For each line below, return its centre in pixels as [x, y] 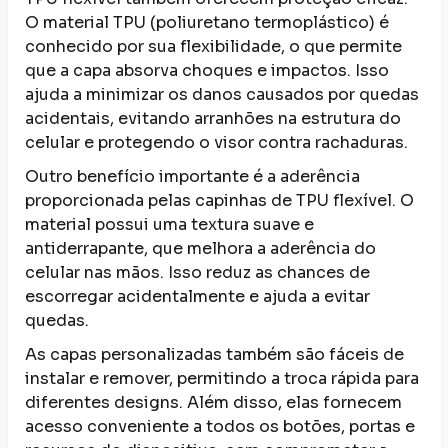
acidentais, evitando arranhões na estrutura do [213, 118]
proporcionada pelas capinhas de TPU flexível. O [219, 200]
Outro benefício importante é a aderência [192, 176]
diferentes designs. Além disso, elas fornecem [213, 402]
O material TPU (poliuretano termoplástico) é [207, 22]
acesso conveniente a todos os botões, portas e [220, 426]
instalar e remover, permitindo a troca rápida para [222, 378]
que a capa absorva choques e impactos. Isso [207, 70]
